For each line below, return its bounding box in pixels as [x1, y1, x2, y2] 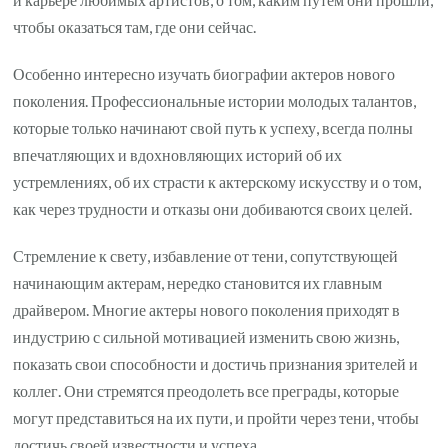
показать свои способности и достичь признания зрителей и [13, 353, 419, 373]
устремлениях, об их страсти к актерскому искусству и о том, [13, 171, 422, 191]
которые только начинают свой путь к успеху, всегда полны [13, 117, 414, 137]
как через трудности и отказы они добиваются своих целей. [13, 198, 413, 218]
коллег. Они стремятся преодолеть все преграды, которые [13, 380, 400, 400]
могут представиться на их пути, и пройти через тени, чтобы [13, 407, 420, 427]
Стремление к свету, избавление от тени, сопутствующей [13, 245, 399, 265]
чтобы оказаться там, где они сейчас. [13, 16, 257, 36]
